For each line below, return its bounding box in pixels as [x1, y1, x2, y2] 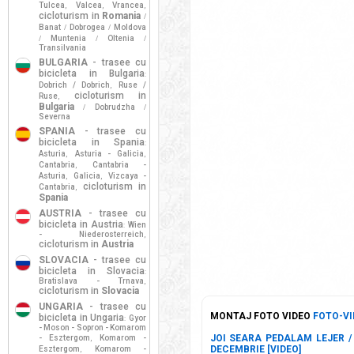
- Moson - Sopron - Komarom [39, 323, 146, 332]
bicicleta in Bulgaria [39, 68, 145, 79]
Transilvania [39, 43, 86, 52]
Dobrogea [70, 23, 105, 32]
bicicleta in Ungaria [39, 312, 125, 323]
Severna [39, 112, 70, 121]
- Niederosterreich [39, 230, 144, 239]
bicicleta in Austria [39, 219, 123, 230]
